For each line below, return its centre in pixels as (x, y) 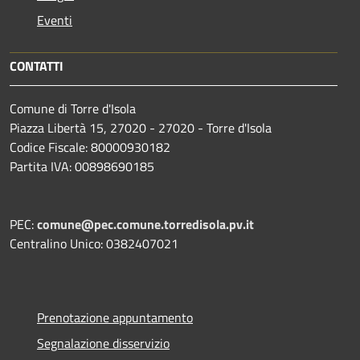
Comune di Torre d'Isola (73, 109)
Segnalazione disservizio (103, 344)
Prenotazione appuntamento (115, 318)
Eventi (55, 20)
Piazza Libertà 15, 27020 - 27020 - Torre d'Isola (141, 128)
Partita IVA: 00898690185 (82, 167)
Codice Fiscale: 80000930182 (90, 147)
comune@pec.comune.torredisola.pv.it (145, 225)
